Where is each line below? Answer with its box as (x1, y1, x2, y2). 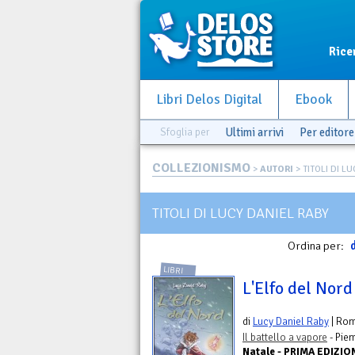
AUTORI (260, 163, 293, 175)
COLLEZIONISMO (152, 160, 250, 176)
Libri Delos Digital (156, 91, 262, 108)
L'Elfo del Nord (242, 278, 353, 300)
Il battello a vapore (242, 330, 327, 345)
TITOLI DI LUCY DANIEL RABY (152, 204, 329, 222)
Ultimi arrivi (225, 125, 284, 139)
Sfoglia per (160, 125, 209, 139)
